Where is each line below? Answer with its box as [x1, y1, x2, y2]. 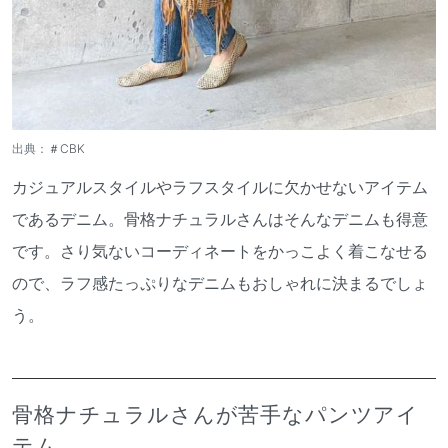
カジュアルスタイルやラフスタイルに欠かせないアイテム [12, 174, 428, 199]
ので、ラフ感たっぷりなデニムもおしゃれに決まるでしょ [12, 270, 428, 295]
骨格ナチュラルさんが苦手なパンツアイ [12, 400, 420, 429]
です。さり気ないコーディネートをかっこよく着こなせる [12, 238, 428, 263]
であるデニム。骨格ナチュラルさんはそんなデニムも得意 [12, 206, 428, 231]
